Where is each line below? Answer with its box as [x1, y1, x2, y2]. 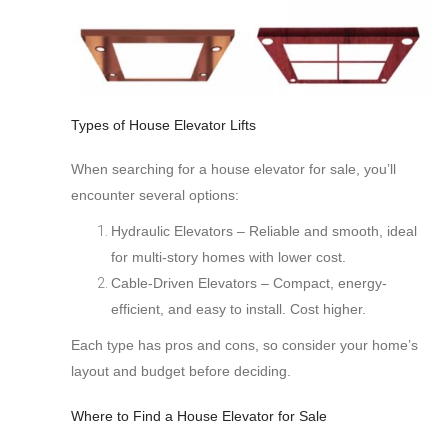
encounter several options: [71, 187, 239, 204]
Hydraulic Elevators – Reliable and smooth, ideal [111, 223, 417, 240]
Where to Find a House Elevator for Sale [71, 408, 327, 425]
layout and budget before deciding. [71, 363, 291, 380]
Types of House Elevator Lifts [71, 117, 256, 134]
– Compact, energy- [257, 275, 387, 292]
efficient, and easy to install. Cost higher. [111, 301, 366, 318]
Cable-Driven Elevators [111, 275, 257, 292]
